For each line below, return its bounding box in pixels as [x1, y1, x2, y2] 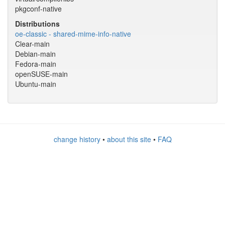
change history [53, 134, 100, 144]
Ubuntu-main [15, 79, 56, 89]
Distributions [15, 19, 60, 29]
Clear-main [15, 39, 50, 49]
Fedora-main [15, 59, 56, 69]
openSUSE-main [15, 69, 68, 79]
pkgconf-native [15, 4, 62, 14]
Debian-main [15, 49, 56, 59]
